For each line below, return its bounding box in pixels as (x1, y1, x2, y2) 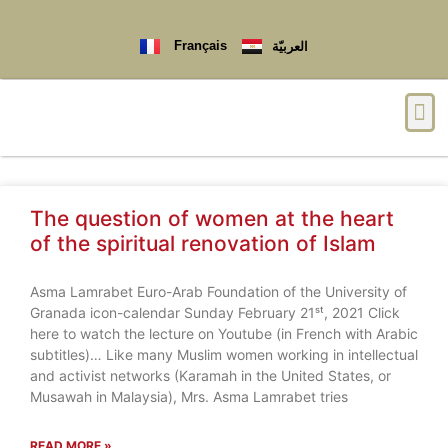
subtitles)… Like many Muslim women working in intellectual (30, 345, 418, 363)
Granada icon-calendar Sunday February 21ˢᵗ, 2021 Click (30, 303, 400, 321)
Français (170, 39, 227, 54)
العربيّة (272, 39, 308, 54)
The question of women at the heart (30, 205, 394, 231)
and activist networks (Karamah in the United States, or (30, 366, 391, 384)
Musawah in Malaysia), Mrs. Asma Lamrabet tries (30, 387, 348, 405)
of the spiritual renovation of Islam (30, 230, 376, 256)
